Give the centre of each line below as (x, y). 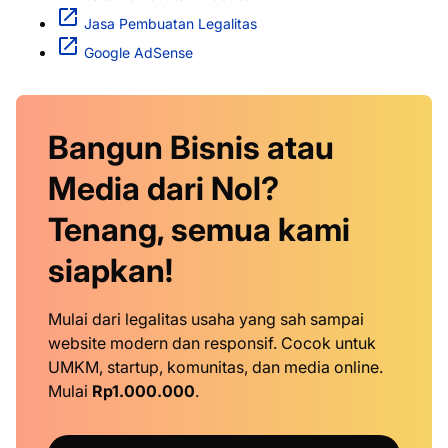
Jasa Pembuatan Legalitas (170, 24)
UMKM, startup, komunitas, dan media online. (215, 367)
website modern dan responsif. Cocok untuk (212, 343)
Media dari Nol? (163, 189)
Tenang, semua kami (199, 230)
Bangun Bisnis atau (191, 148)
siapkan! (110, 271)
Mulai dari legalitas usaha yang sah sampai (206, 319)
